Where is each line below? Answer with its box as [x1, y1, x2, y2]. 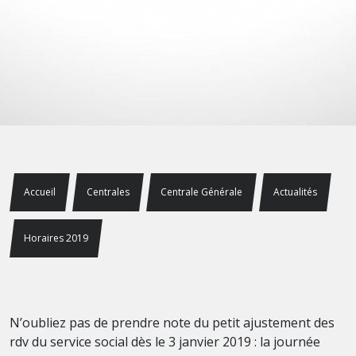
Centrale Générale [161, 185, 242, 199]
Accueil [24, 185, 56, 199]
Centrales [87, 185, 130, 199]
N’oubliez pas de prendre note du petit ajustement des [10, 314, 335, 331]
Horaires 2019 [24, 231, 88, 245]
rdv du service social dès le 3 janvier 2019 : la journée [10, 333, 320, 350]
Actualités [273, 185, 317, 199]
